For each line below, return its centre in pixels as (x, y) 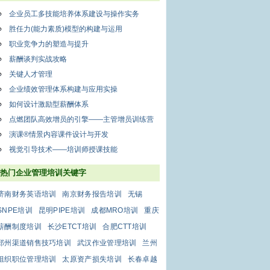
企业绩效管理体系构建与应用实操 (63, 89)
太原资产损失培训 (92, 259)
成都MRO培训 (115, 210)
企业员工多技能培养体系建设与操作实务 (74, 14)
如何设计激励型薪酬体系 (49, 104)
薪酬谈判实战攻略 (38, 59)
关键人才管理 (31, 74)
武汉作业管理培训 (107, 243)
